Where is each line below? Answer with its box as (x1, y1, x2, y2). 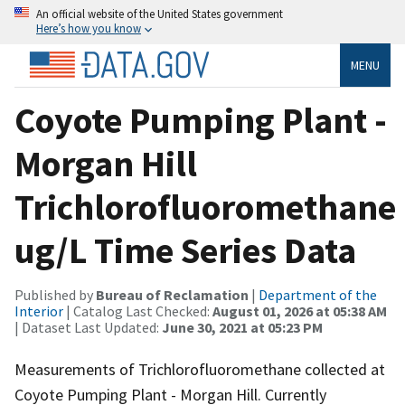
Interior (14, 301, 63, 320)
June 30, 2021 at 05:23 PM (162, 317, 323, 336)
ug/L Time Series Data (14, 227, 356, 273)
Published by (14, 285, 96, 304)
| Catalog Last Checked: (63, 301, 212, 320)
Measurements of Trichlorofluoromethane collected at (14, 358, 385, 380)
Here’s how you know (36, 21, 141, 35)
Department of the (259, 285, 377, 304)
